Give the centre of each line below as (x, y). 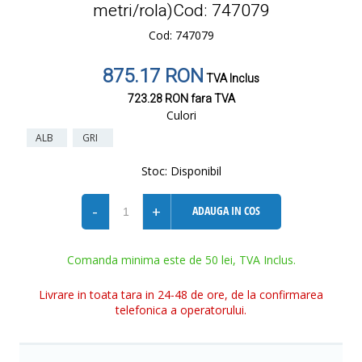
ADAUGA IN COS (226, 210)
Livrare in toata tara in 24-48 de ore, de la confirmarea (181, 295)
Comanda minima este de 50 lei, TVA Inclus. (181, 260)
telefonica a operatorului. (181, 310)
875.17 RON (153, 76)
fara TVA (211, 99)
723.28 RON (158, 99)
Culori (181, 115)
